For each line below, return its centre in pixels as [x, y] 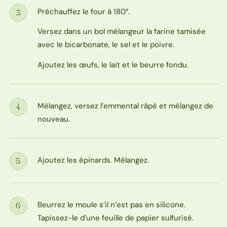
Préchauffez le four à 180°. [83, 12]
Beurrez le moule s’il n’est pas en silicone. [111, 204]
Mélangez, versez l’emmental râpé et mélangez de [125, 106]
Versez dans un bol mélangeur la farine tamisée [121, 32]
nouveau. [53, 119]
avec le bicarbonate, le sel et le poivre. [106, 45]
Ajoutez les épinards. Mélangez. [93, 160]
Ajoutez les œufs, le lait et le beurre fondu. [113, 65]
